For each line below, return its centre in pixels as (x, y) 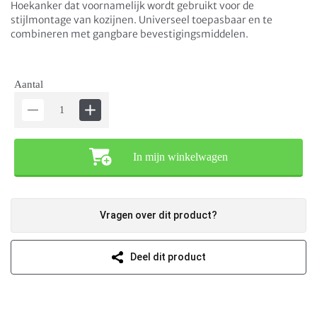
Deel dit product (168, 257)
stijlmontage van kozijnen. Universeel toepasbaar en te (142, 20)
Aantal (29, 84)
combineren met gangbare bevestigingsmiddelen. (129, 34)
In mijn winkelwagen (180, 157)
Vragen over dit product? (158, 215)
